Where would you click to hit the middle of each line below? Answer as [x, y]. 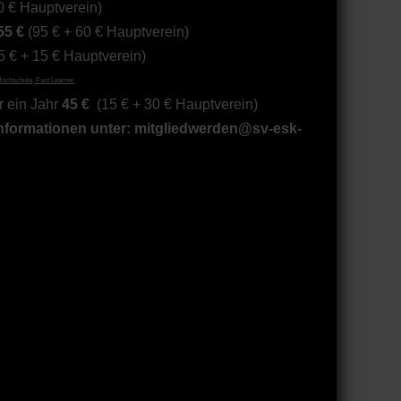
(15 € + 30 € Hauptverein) [177, 104]
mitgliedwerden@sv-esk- [218, 128]
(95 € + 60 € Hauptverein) [108, 32]
